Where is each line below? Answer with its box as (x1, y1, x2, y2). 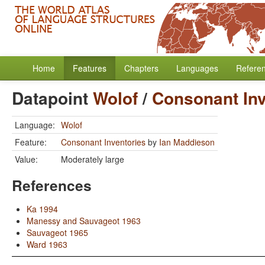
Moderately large (61, 153, 124, 165)
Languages (176, 62, 218, 74)
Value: (15, 153, 38, 165)
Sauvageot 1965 (27, 227, 88, 238)
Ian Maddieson (159, 136, 215, 148)
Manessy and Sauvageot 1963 (27, 215, 141, 227)
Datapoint (12, 86, 93, 110)
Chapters (124, 62, 159, 74)
